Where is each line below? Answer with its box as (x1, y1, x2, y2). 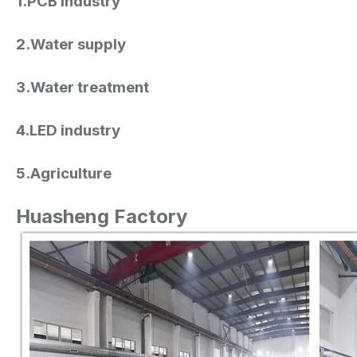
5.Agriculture (16, 163, 112, 182)
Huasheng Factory (16, 204, 187, 228)
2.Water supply (16, 34, 126, 53)
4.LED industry (16, 120, 120, 139)
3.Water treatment (16, 77, 149, 96)
